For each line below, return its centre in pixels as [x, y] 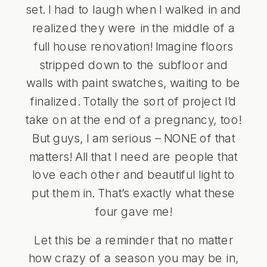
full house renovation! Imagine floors [133, 46]
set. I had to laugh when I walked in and [133, 9]
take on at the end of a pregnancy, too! [133, 119]
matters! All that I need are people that [133, 156]
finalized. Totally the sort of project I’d [133, 101]
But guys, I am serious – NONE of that [133, 137]
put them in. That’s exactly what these [133, 193]
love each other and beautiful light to [133, 174]
